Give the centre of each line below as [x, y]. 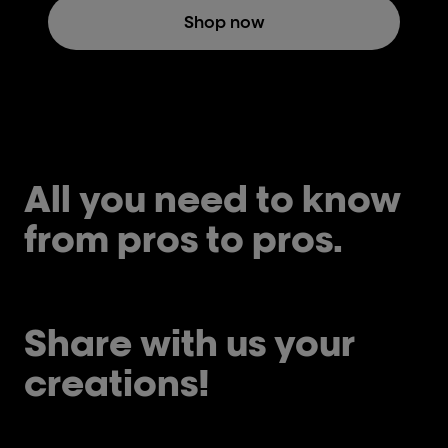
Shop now [224, 22]
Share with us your [189, 342]
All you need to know [212, 198]
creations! [117, 382]
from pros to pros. [183, 238]
